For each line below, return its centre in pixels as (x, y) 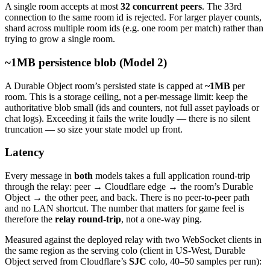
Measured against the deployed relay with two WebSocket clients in (133, 240)
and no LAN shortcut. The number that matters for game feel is (124, 208)
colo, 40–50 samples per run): (204, 261)
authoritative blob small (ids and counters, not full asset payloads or (132, 107)
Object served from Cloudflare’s (67, 261)
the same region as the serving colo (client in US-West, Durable (125, 250)
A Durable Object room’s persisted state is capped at (105, 86)
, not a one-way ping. (162, 219)
